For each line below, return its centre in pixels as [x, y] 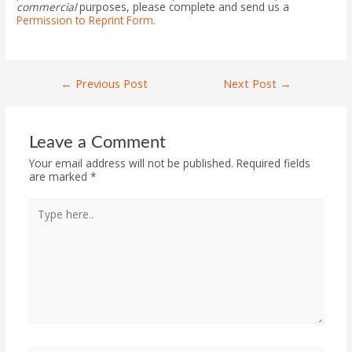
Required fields [273, 163]
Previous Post [110, 83]
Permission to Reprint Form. [86, 20]
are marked [59, 176]
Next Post [252, 83]
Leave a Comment [97, 142]
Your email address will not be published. [131, 163]
